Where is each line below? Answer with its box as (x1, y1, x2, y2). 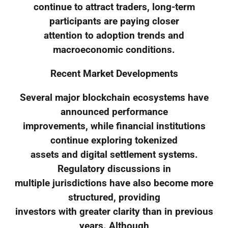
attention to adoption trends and (44, 30, 184, 42)
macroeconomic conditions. (53, 44, 175, 56)
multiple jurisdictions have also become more (15, 177, 213, 189)
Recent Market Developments (50, 68, 178, 80)
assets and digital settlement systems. (30, 149, 198, 160)
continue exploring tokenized (50, 134, 178, 146)
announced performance (60, 106, 168, 118)
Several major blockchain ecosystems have (19, 92, 209, 103)
